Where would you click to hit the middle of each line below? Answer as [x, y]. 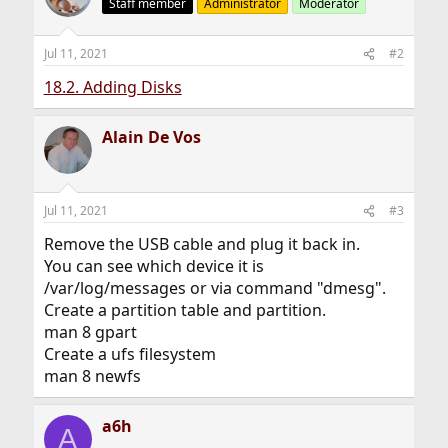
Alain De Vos [151, 137]
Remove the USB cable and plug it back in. [201, 244]
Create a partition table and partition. [184, 310]
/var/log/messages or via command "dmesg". [214, 288]
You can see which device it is [153, 266]
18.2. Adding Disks [112, 87]
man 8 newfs [92, 376]
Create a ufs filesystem [129, 354]
